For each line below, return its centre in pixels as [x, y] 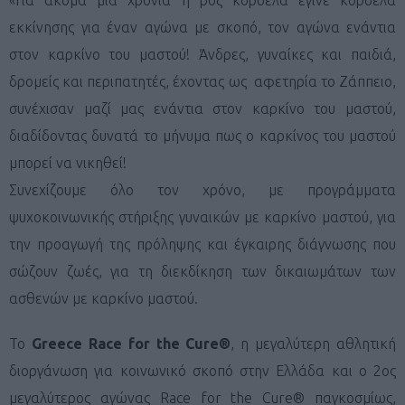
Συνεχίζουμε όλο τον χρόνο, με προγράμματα [202, 189]
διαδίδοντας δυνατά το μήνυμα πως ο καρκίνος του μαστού [202, 135]
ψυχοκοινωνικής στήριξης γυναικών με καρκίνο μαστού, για [202, 217]
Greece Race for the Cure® [131, 343]
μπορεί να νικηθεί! [68, 162]
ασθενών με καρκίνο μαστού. [104, 298]
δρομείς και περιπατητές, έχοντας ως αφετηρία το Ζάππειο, [202, 81]
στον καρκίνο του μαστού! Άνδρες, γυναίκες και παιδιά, [202, 54]
